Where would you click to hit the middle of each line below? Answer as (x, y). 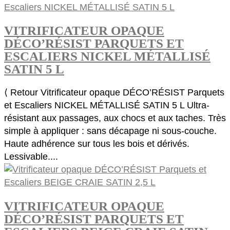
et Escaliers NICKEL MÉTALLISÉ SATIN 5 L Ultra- (107, 105)
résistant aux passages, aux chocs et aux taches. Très (115, 118)
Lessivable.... (31, 157)
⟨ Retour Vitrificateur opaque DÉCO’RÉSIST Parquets (114, 92)
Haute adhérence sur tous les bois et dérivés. (97, 144)
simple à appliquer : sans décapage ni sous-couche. (110, 131)
